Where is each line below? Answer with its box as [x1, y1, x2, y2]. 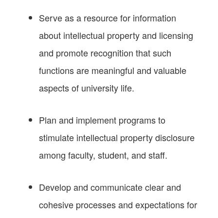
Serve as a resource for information [39, 11, 176, 24]
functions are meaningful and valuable [39, 63, 186, 76]
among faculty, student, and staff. [39, 148, 167, 161]
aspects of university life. [39, 81, 134, 94]
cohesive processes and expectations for [39, 198, 197, 211]
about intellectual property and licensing [39, 28, 193, 41]
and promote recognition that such [39, 46, 171, 59]
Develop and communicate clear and [39, 180, 181, 193]
